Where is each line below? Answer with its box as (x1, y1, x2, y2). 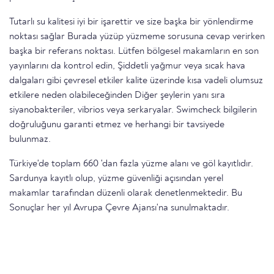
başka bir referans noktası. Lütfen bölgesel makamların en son (9, 46, 259, 57)
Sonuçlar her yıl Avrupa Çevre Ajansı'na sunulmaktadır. (9, 203, 229, 213)
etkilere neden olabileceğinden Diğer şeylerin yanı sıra (9, 91, 225, 101)
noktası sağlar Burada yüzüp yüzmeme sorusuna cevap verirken (9, 32, 265, 42)
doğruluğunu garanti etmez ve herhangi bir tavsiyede (9, 120, 224, 130)
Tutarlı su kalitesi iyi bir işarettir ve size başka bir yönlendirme (9, 17, 253, 28)
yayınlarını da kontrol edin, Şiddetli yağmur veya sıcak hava (9, 61, 245, 72)
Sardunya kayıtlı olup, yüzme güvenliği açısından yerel (9, 174, 223, 184)
